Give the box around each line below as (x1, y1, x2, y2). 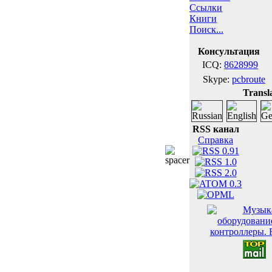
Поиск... (189, 24, 223, 35)
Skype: (200, 74, 232, 84)
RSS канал (192, 124, 239, 134)
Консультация (197, 46, 260, 56)
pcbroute (232, 74, 265, 84)
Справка (198, 135, 233, 145)
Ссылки (189, 2, 222, 13)
